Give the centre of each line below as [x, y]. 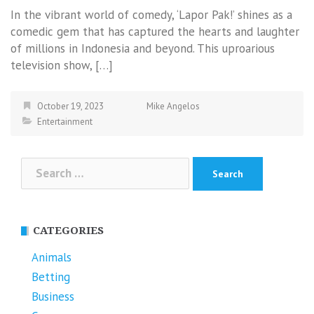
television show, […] [62, 66]
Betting [51, 277]
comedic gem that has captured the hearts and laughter [155, 32]
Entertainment [65, 122]
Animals [52, 257]
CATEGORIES [68, 230]
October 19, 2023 [70, 107]
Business [53, 296]
